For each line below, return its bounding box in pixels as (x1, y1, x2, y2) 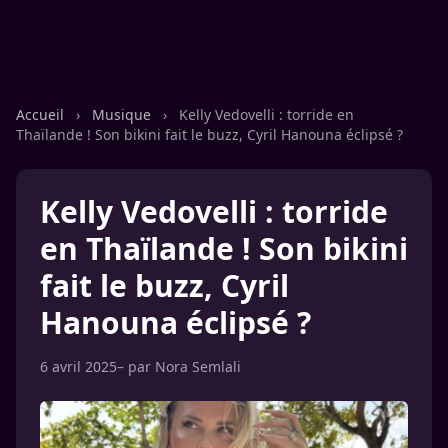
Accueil (16, 105, 68, 124)
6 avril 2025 (40, 357, 117, 376)
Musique (92, 105, 155, 124)
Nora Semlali (155, 357, 241, 376)
